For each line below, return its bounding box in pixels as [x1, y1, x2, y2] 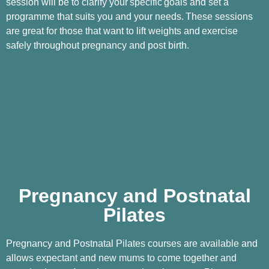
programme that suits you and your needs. [6, 11, 184, 22]
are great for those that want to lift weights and [6, 25, 200, 36]
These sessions [186, 11, 253, 22]
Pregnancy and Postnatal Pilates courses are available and [6, 238, 258, 249]
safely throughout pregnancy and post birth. [6, 40, 189, 50]
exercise [202, 25, 238, 36]
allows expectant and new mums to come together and [6, 253, 237, 264]
